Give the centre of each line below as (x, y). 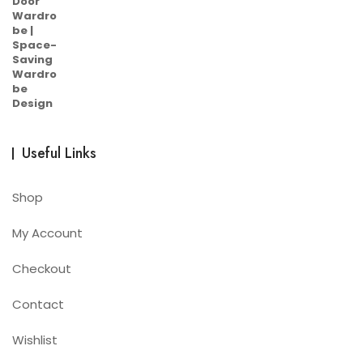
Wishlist (35, 340)
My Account (47, 233)
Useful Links (59, 153)
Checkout (42, 269)
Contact (38, 304)
